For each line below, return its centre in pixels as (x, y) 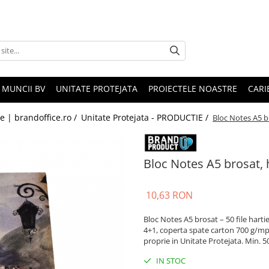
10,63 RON (169, 195)
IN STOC (170, 260)
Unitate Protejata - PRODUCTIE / (146, 118)
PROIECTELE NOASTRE (193, 89)
